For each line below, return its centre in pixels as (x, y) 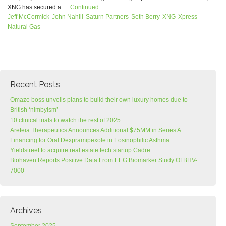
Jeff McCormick (29, 17)
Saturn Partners (107, 17)
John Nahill (68, 17)
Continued (84, 7)
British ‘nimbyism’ (34, 110)
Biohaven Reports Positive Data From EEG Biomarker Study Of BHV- (104, 160)
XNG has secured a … (39, 7)
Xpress (188, 17)
